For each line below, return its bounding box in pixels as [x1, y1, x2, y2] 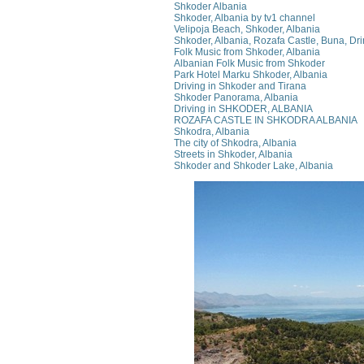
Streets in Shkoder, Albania [174, 148, 292, 160]
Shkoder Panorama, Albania [174, 91, 298, 103]
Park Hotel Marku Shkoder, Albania [174, 68, 327, 80]
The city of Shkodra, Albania [174, 136, 297, 149]
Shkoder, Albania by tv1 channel [174, 11, 315, 24]
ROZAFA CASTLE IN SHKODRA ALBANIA [174, 114, 357, 126]
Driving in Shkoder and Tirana [174, 80, 306, 92]
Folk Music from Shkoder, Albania [174, 45, 320, 58]
